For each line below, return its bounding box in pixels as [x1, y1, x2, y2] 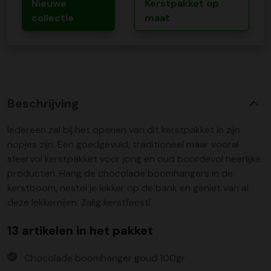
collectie [31, 11, 74, 24]
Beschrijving [7, 96, 79, 111]
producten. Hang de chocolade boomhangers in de [7, 167, 233, 180]
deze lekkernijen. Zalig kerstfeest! [7, 196, 151, 209]
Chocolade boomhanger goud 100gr [24, 252, 185, 264]
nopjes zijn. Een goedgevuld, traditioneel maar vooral [7, 138, 239, 151]
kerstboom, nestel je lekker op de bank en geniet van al [7, 181, 249, 194]
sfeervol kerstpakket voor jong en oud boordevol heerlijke [7, 152, 261, 165]
